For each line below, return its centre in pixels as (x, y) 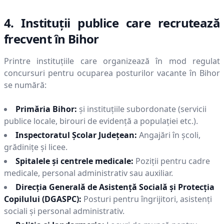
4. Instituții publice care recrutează (112, 23)
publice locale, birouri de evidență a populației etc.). (101, 121)
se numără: (25, 85)
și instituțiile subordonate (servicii (143, 109)
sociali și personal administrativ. (64, 211)
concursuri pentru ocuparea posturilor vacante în (102, 73)
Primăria (34, 109)
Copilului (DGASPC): (43, 199)
